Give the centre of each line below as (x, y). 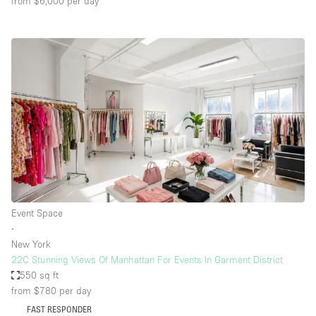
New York (31, 244)
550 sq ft (39, 275)
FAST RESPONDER (59, 310)
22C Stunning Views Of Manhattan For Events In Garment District (147, 260)
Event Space (37, 213)
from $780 (34, 291)
